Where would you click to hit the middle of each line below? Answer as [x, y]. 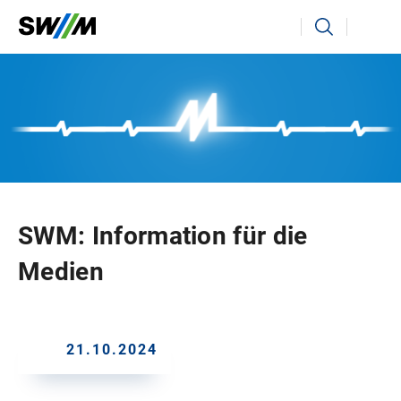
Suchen [328, 20]
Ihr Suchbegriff [76, 20]
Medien [61, 271]
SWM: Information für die [163, 235]
